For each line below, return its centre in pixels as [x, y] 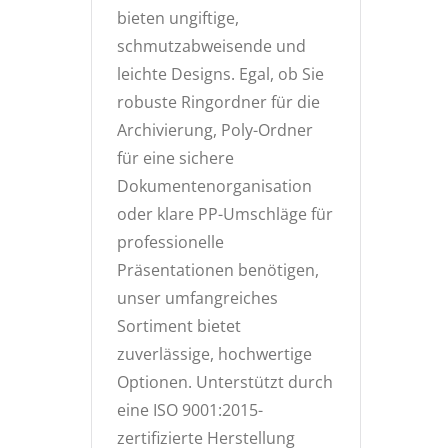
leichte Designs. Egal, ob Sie [220, 74]
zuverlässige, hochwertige [214, 354]
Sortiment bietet [179, 326]
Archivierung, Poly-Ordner [215, 130]
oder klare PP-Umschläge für [225, 214]
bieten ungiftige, [178, 18]
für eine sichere [175, 158]
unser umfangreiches [197, 298]
